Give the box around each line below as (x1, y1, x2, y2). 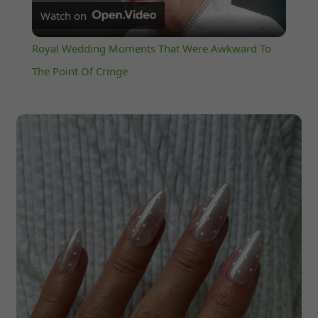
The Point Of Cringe (31, 64, 128, 79)
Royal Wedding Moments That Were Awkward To (31, 41, 271, 56)
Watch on (40, 9, 87, 23)
